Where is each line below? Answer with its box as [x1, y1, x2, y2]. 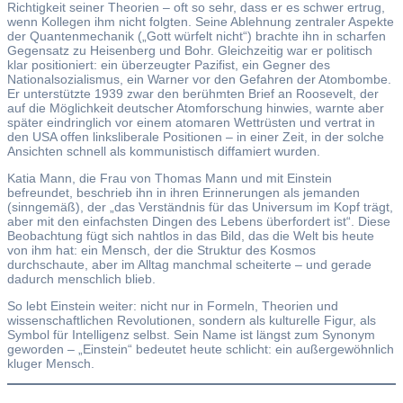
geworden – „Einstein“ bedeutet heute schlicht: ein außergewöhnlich [7, 341, 394, 356]
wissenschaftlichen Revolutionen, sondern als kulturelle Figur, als [7, 312, 376, 327]
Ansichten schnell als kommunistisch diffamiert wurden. [7, 143, 320, 158]
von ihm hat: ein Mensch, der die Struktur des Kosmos [7, 242, 316, 257]
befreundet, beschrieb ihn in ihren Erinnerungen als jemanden [7, 184, 360, 200]
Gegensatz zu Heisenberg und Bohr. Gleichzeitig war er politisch [7, 42, 372, 58]
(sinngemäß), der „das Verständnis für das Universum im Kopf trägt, [7, 199, 393, 214]
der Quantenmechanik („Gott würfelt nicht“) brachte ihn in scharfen [7, 28, 386, 43]
